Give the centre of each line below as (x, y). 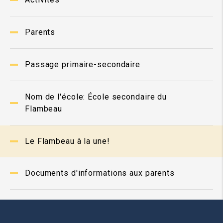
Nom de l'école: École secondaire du (96, 97)
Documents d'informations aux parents (100, 173)
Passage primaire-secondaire (83, 64)
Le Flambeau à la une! (67, 141)
